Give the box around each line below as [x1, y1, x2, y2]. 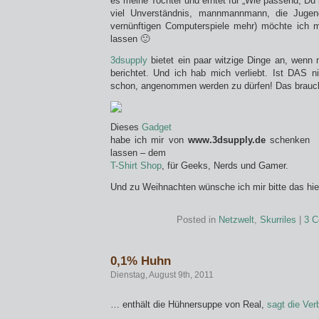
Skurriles [260, 214, 296, 225]
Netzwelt [219, 214, 254, 225]
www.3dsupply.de [187, 135, 266, 145]
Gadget [142, 122, 172, 132]
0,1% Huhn [110, 253, 171, 268]
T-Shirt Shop [110, 160, 162, 171]
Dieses [110, 122, 142, 132]
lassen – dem [110, 147, 166, 158]
